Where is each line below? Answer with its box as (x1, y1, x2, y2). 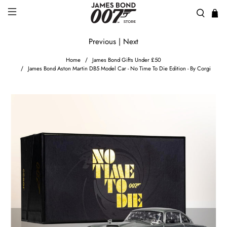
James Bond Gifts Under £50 (92, 56, 161, 64)
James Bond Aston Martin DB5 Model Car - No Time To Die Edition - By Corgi (27, 64, 211, 73)
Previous (89, 36, 116, 48)
